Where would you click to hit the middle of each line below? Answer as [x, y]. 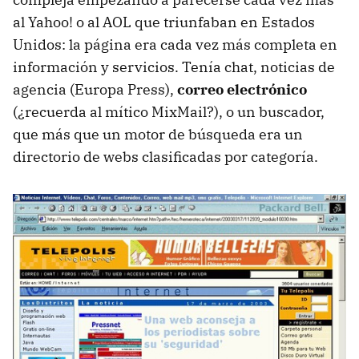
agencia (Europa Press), [95, 89]
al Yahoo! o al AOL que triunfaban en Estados [164, 22]
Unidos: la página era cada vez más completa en [175, 44]
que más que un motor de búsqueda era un [158, 134]
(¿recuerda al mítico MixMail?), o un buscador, [169, 111]
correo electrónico [242, 89]
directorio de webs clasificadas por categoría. [167, 156]
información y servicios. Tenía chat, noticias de [174, 67]
